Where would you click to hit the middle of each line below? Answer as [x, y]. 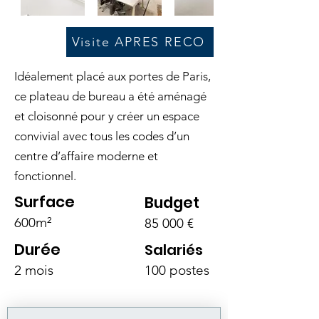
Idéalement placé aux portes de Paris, [113, 76]
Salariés [174, 250]
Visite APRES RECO [138, 42]
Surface [45, 202]
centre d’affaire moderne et [86, 156]
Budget [172, 203]
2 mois [34, 270]
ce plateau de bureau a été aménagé [110, 96]
